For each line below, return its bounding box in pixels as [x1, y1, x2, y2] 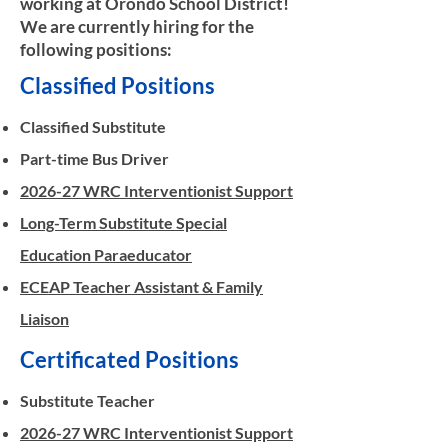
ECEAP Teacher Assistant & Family [20, 277, 263, 296]
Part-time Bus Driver [20, 149, 169, 168]
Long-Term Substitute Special [20, 213, 227, 232]
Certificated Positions [20, 346, 239, 373]
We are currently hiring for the [20, 16, 254, 37]
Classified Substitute [20, 117, 166, 136]
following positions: [20, 39, 175, 60]
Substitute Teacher [20, 391, 155, 410]
